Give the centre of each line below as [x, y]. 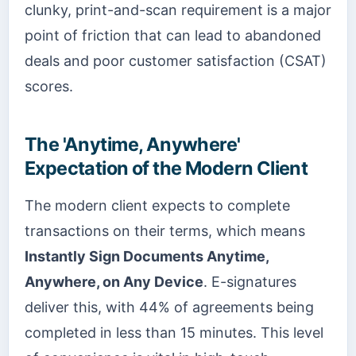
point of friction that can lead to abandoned [173, 36]
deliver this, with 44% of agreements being [169, 307]
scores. [49, 87]
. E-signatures [250, 281]
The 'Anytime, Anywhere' [133, 145]
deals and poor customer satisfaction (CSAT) [176, 61]
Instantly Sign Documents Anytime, [147, 256]
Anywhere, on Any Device [114, 281]
